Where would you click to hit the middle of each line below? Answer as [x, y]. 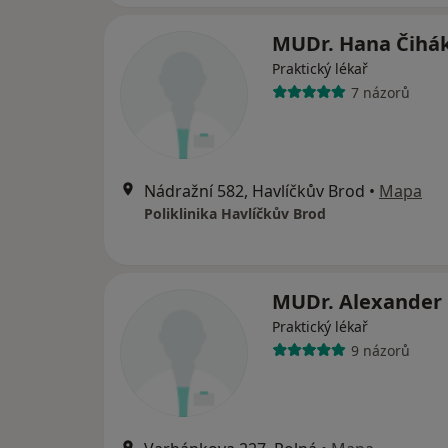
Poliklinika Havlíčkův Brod [235, 214]
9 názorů [380, 350]
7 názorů [380, 92]
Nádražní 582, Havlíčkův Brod [254, 191]
